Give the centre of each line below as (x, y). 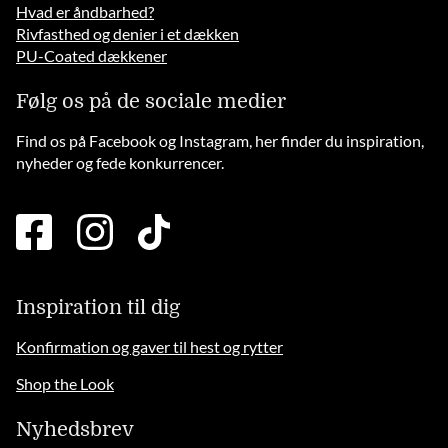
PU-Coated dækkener (92, 56)
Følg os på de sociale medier (151, 102)
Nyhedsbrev (75, 429)
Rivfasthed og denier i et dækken (128, 34)
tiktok (189, 224)
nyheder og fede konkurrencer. (120, 163)
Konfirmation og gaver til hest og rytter (150, 347)
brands (192, 246)
